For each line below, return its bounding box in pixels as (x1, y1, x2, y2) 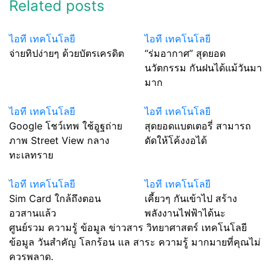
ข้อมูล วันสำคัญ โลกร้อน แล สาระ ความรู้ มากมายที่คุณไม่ (9, 236, 261, 248)
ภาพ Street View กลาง (9, 134, 109, 146)
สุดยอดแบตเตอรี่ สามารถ (145, 120, 251, 132)
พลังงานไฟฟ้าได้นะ (145, 207, 226, 219)
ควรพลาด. (9, 250, 53, 263)
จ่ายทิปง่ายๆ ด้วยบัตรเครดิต (9, 47, 124, 59)
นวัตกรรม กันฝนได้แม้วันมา (145, 62, 262, 74)
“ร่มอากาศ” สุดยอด (145, 47, 226, 59)
